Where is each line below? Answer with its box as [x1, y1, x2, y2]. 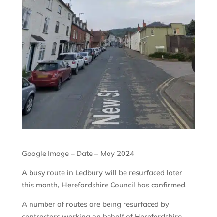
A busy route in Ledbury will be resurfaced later [21, 168, 182, 178]
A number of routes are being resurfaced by [21, 200, 169, 209]
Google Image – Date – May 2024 [21, 149, 134, 158]
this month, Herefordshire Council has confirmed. [21, 180, 187, 190]
